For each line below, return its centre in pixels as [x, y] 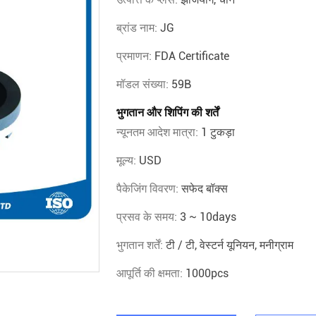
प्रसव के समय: [148, 217]
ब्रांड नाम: [138, 28]
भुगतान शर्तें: [141, 245]
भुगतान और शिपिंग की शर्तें [168, 113]
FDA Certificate [192, 56]
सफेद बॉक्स [205, 189]
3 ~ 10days [208, 217]
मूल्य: [128, 160]
